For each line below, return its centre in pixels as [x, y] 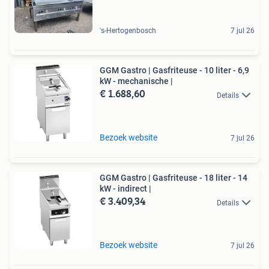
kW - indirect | [125, 189]
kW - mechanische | [136, 81]
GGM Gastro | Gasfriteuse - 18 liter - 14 [174, 178]
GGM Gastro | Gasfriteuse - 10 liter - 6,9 [174, 71]
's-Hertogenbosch [128, 31]
